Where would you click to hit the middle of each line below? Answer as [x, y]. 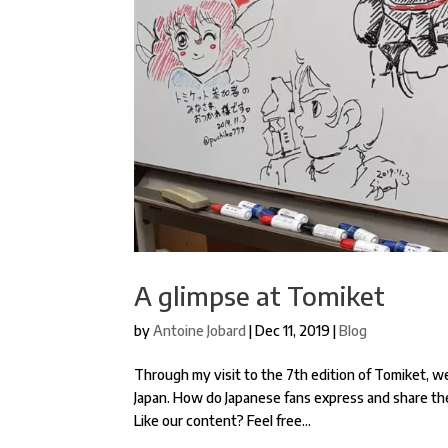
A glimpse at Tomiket [260, 295]
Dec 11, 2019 [293, 330]
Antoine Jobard [200, 330]
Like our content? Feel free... [223, 420]
